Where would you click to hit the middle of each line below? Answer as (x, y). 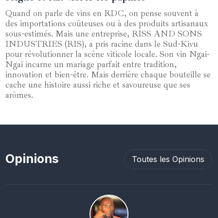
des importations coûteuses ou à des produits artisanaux (107, 23)
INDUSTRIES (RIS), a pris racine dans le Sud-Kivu (102, 44)
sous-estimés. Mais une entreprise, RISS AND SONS (104, 33)
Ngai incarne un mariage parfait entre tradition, (91, 64)
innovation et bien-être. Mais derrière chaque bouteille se (108, 74)
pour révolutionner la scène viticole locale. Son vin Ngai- (108, 54)
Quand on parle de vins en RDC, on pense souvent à (102, 13)
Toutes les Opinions (168, 159)
